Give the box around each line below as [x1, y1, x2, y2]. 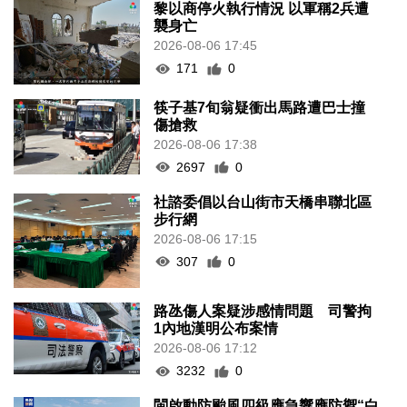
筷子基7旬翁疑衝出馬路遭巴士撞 [154, 99, 366, 115]
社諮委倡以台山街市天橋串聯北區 [154, 194, 372, 210]
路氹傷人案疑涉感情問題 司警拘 [154, 303, 372, 320]
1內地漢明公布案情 [154, 321, 279, 337]
